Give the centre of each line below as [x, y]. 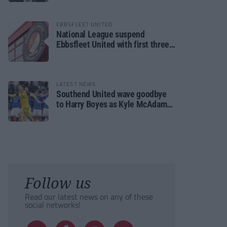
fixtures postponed [90, 54]
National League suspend [101, 34]
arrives [68, 114]
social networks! [53, 205]
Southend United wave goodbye [111, 94]
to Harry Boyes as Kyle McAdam [112, 104]
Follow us [58, 183]
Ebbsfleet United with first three [113, 44]
